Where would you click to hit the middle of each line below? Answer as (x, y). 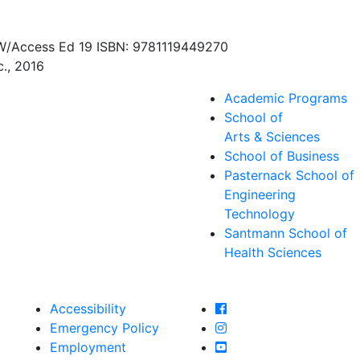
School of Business (282, 156)
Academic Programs (286, 98)
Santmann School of (286, 233)
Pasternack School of (289, 175)
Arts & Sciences (272, 137)
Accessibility (88, 309)
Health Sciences (273, 252)
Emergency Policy (104, 328)
